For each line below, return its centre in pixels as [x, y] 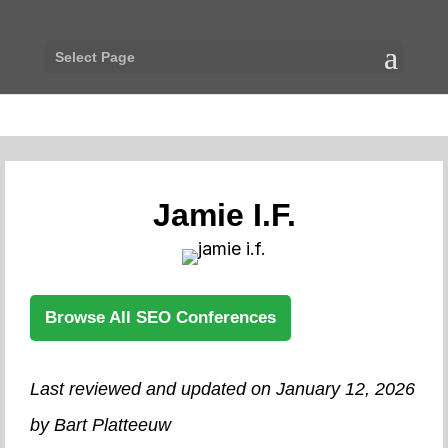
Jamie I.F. [224, 215]
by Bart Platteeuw [100, 425]
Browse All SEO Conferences [160, 317]
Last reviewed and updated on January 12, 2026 [222, 389]
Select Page [94, 57]
